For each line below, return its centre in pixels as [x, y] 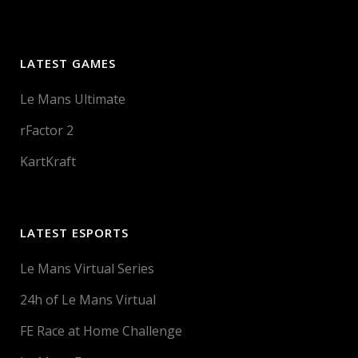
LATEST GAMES [68, 63]
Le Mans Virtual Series [87, 268]
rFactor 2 [47, 130]
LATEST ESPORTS [74, 233]
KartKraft [48, 161]
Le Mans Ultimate [73, 99]
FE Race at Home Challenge [101, 331]
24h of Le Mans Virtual [88, 300]
